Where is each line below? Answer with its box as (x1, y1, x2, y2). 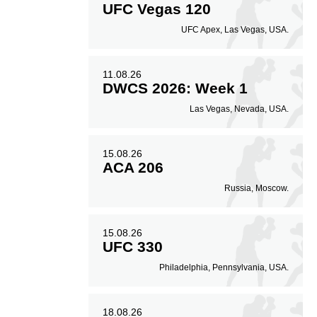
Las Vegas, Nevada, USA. (190, 104, 289, 114)
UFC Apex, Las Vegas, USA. (181, 25, 289, 35)
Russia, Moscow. (224, 183, 289, 193)
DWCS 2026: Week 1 (102, 80, 248, 96)
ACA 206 (102, 159, 163, 175)
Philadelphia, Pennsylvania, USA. (159, 263, 289, 272)
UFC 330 (102, 238, 163, 255)
